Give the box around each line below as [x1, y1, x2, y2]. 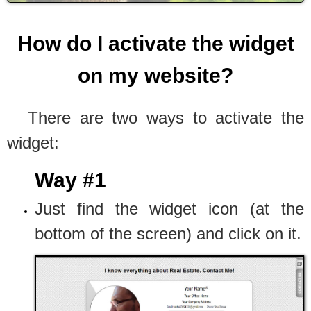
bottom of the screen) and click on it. [35, 224, 301, 243]
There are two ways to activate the [28, 108, 304, 127]
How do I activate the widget [17, 32, 294, 55]
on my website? [78, 64, 233, 87]
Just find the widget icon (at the [35, 199, 304, 218]
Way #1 [35, 169, 106, 192]
